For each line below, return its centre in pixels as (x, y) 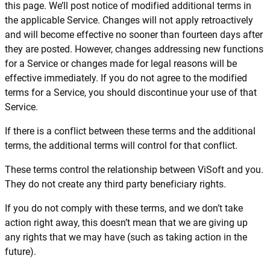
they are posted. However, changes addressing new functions (134, 49)
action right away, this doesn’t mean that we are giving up (126, 223)
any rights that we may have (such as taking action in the (126, 237)
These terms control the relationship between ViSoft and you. (134, 170)
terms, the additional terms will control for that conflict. (121, 146)
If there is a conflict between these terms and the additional (130, 131)
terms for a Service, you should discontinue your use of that (131, 93)
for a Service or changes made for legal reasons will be (121, 64)
